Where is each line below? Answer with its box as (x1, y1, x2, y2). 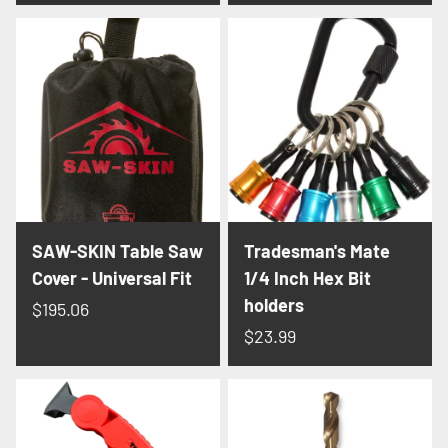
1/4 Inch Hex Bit (244, 266, 371, 289)
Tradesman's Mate (244, 239, 390, 262)
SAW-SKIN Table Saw (32, 239, 203, 262)
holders (244, 293, 304, 316)
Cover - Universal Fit (32, 266, 192, 289)
